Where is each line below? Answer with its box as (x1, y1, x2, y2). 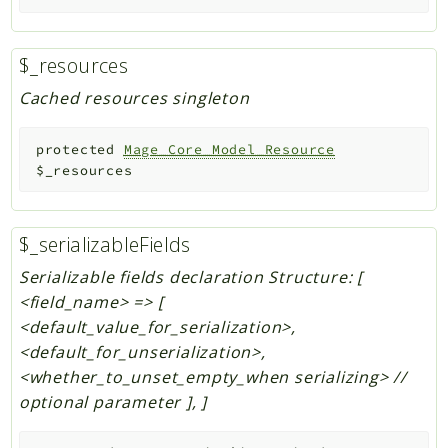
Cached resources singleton (18, 86, 250, 109)
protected (35, 140, 115, 158)
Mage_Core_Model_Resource (123, 140, 335, 158)
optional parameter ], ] (18, 390, 208, 413)
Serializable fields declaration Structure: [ (18, 265, 363, 288)
